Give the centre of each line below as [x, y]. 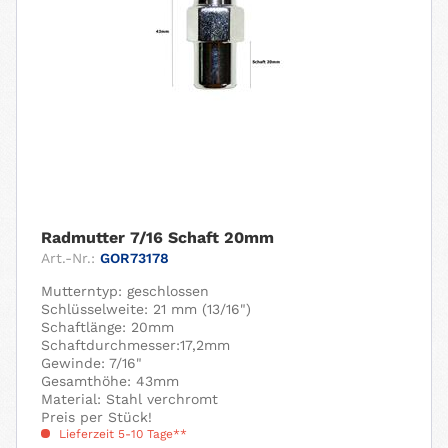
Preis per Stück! [97, 416]
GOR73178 [135, 257]
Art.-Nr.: [68, 257]
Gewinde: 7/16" [92, 362]
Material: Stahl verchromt [130, 398]
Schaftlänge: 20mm [108, 326]
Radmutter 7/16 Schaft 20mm [158, 237]
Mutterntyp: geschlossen [125, 290]
